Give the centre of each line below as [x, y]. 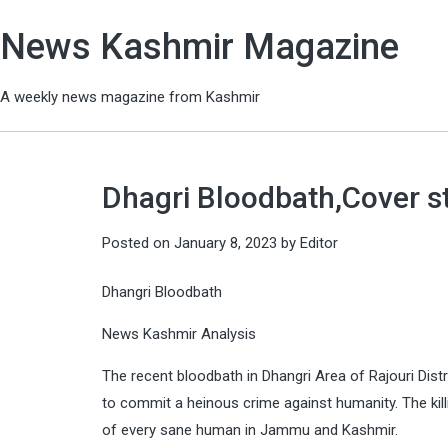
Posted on [138, 242]
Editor [319, 242]
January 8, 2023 [225, 242]
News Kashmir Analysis [181, 334]
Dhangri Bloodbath [162, 292]
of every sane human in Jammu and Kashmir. [250, 430]
